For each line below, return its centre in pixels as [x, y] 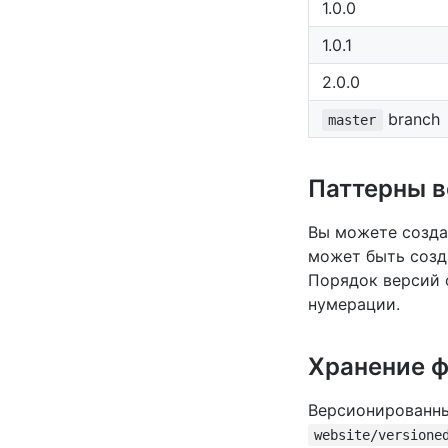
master [352, 120]
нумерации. [354, 304]
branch [411, 119]
